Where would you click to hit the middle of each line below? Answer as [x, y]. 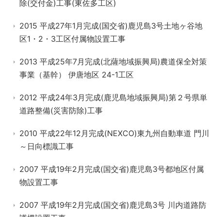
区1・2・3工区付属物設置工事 [72, 39]
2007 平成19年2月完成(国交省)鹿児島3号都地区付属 [112, 169]
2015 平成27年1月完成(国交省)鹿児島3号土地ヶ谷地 [111, 26]
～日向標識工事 [46, 146]
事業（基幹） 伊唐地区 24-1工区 [77, 75]
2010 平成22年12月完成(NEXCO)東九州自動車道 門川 [114, 133]
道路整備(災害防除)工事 [61, 110]
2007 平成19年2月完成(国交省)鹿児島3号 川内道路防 [113, 205]
